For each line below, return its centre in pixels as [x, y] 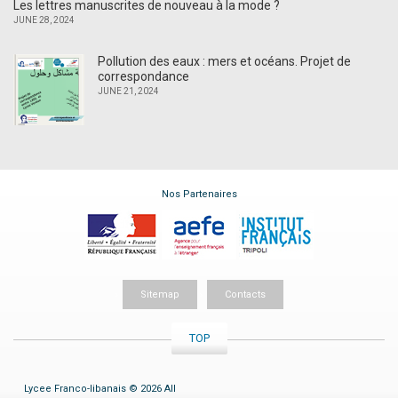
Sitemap [159, 295]
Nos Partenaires [199, 194]
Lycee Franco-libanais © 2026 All [99, 389]
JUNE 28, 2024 [44, 20]
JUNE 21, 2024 [128, 91]
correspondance [143, 76]
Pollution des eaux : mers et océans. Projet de [224, 61]
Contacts [245, 295]
